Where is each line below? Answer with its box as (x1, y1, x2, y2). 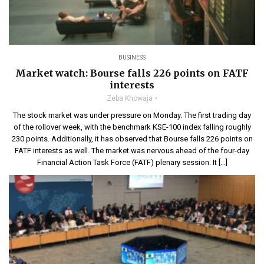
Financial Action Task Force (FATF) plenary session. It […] (37, 157, 227, 167)
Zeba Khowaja (106, 94, 153, 103)
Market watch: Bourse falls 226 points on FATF (15, 67, 249, 79)
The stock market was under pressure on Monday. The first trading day (13, 110, 251, 120)
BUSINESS (118, 54, 146, 61)
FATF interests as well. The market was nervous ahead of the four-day (15, 146, 249, 155)
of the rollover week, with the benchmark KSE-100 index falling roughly (13, 122, 251, 131)
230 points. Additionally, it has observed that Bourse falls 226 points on (11, 134, 253, 143)
